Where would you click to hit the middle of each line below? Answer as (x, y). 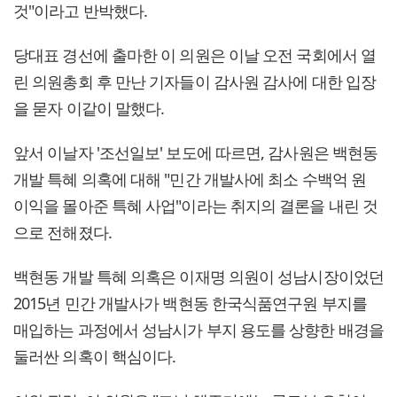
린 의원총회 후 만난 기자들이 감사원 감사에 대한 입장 (195, 81)
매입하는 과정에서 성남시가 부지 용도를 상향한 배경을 (198, 329)
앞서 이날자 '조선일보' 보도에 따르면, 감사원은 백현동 (196, 152)
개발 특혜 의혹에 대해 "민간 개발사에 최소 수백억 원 (190, 179)
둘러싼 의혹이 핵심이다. (95, 356)
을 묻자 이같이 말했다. (89, 108)
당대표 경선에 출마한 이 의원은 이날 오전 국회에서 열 (195, 54)
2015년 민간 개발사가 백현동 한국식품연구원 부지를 (190, 303)
